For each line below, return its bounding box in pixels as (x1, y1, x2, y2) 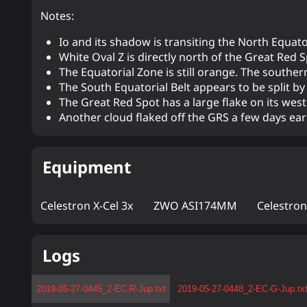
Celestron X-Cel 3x (40, 197, 134, 213)
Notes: (40, 8, 75, 24)
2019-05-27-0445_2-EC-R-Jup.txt (36, 284, 166, 295)
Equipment (42, 155, 132, 178)
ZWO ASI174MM (153, 197, 237, 213)
